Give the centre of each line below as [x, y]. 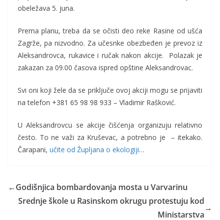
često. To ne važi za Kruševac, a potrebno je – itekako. [110, 137]
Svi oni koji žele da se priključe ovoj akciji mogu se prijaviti [110, 90]
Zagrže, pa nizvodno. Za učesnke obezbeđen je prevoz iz [110, 43]
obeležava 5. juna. [46, 8]
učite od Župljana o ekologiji [94, 150]
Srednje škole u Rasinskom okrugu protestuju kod [111, 201]
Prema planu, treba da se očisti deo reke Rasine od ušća [110, 31]
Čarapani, [34, 150]
